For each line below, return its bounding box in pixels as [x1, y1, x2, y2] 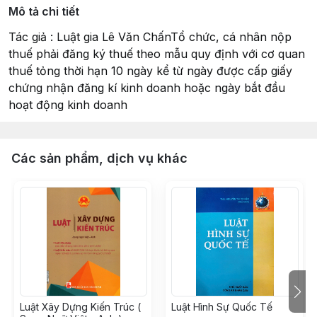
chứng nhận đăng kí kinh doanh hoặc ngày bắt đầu [8, 81, 285, 95]
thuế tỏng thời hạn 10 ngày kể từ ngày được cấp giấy [8, 64, 292, 78]
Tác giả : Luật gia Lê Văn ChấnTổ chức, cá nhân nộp [8, 30, 292, 44]
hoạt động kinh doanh [8, 98, 127, 112]
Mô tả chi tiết [8, 4, 79, 18]
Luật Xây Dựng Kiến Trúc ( [20, 301, 141, 313]
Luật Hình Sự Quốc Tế [171, 301, 272, 313]
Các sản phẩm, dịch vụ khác [11, 151, 188, 166]
